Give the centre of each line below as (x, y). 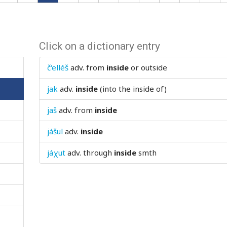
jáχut (56, 153)
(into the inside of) (133, 89)
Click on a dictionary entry (100, 46)
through (99, 153)
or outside (148, 67)
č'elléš (58, 67)
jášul (55, 131)
